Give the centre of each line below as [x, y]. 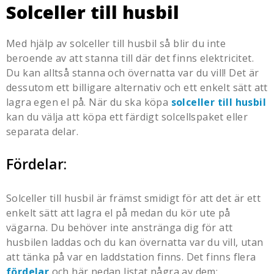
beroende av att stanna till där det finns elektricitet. [130, 58]
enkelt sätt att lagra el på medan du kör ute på [118, 213]
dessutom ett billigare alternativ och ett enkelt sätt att [137, 87]
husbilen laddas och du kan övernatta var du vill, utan [135, 242]
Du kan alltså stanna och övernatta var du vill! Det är [133, 72]
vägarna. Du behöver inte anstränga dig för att [120, 227]
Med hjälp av [38, 43]
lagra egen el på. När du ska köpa [89, 102]
